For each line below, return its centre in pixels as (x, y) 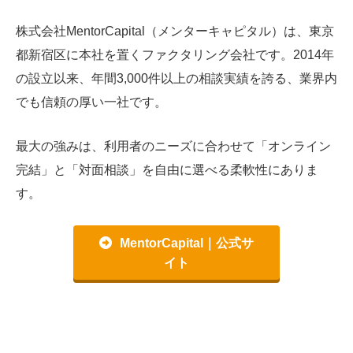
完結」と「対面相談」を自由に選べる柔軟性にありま (167, 169)
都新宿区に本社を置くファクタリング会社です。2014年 (175, 55)
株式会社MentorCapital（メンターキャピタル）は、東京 (175, 32)
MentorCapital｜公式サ (187, 243)
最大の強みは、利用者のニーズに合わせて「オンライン (173, 146)
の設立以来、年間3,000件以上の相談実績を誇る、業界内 (176, 79)
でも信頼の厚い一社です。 (91, 102)
